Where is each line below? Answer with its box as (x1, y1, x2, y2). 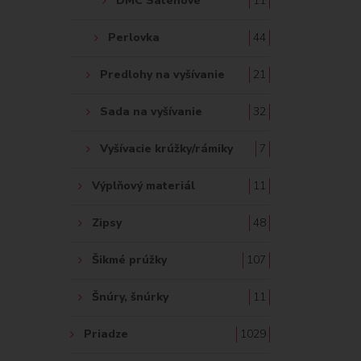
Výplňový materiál (92, 178, 195, 193)
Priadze (84, 326, 128, 342)
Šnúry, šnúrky (92, 289, 168, 305)
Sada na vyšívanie (100, 104, 202, 119)
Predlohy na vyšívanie (100, 67, 225, 82)
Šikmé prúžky (92, 252, 167, 268)
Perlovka (108, 30, 160, 45)
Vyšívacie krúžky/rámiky (100, 141, 233, 156)
